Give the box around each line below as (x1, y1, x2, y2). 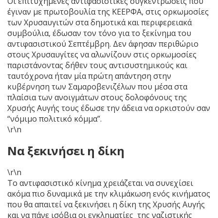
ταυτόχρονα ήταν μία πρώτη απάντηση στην (7, 70, 171, 81)
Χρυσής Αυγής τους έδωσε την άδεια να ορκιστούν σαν (7, 102, 210, 113)
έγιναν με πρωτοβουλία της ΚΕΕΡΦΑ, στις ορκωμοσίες (7, 6, 209, 17)
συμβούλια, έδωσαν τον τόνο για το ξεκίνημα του (7, 27, 191, 38)
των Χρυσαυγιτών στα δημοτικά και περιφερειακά (7, 17, 192, 28)
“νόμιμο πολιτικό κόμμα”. (7, 113, 104, 124)
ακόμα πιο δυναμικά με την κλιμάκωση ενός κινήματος (7, 188, 210, 199)
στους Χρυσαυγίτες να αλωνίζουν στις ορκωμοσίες (7, 49, 197, 60)
